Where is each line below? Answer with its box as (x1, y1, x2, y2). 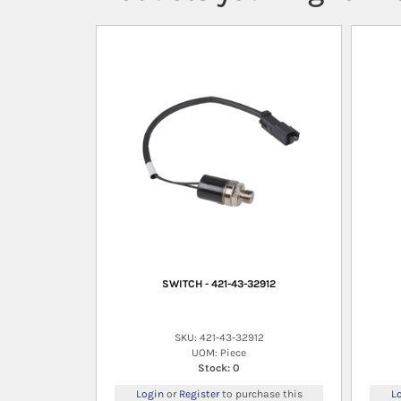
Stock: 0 (198, 361, 240, 374)
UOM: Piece (192, 346, 246, 359)
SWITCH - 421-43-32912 (162, 277, 276, 290)
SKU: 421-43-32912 (174, 330, 264, 344)
